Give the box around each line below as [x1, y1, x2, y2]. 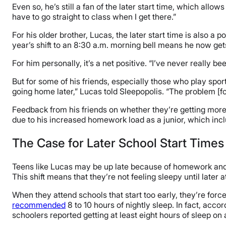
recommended [12, 199, 66, 210]
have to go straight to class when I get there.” [12, 12, 176, 22]
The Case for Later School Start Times [12, 135, 224, 150]
